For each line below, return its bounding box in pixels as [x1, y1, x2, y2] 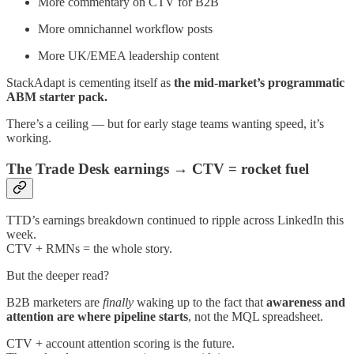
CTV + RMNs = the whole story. [6, 242, 172, 256]
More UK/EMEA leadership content [38, 48, 219, 62]
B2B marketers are [6, 296, 103, 310]
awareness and [266, 296, 345, 310]
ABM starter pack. [6, 89, 107, 104]
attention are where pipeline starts [6, 310, 188, 324]
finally [103, 296, 134, 310]
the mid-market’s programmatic [174, 75, 345, 89]
